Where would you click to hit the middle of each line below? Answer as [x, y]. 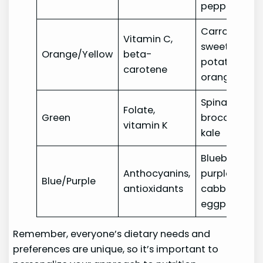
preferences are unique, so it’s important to [116, 249]
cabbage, [224, 188]
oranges [221, 77]
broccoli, [222, 117]
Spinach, [221, 102]
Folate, [139, 110]
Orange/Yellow [77, 54]
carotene [146, 69]
